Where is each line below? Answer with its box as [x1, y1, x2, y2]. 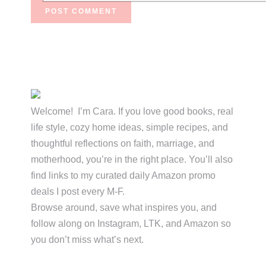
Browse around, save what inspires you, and [31, 202, 217, 213]
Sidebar [12, 99, 94, 125]
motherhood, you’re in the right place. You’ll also [31, 154, 233, 165]
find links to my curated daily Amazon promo [31, 170, 216, 181]
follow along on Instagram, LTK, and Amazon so [31, 218, 232, 229]
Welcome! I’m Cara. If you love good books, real [31, 106, 234, 117]
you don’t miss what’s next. [31, 235, 144, 245]
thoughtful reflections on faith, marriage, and [31, 138, 215, 149]
